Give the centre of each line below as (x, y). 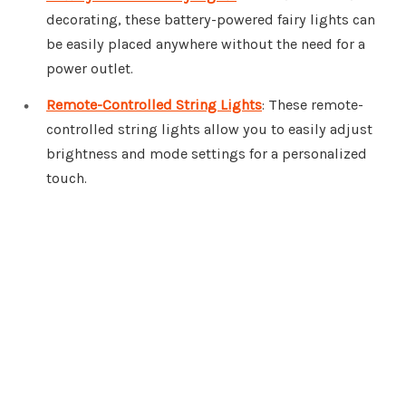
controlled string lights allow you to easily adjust (209, 130)
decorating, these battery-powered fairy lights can (211, 20)
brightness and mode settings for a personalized (207, 154)
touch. (67, 179)
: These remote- (313, 105)
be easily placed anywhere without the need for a (206, 44)
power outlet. (90, 69)
